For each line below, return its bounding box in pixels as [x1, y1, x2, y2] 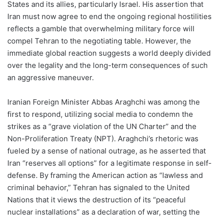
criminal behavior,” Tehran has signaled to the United [7, 182, 190, 192]
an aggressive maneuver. [7, 72, 94, 82]
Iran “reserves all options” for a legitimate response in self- [7, 158, 212, 168]
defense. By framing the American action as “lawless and [7, 170, 203, 180]
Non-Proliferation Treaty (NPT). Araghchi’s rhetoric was [7, 133, 198, 143]
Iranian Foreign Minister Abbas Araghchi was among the [7, 97, 200, 107]
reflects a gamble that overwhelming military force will [7, 23, 195, 33]
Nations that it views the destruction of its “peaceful [7, 195, 186, 204]
